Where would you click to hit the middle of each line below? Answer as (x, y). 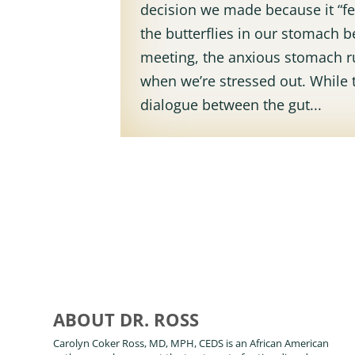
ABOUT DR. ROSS (126, 320)
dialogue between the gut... (231, 104)
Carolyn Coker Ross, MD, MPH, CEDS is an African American (191, 344)
